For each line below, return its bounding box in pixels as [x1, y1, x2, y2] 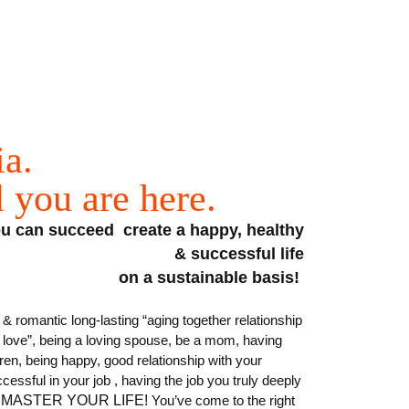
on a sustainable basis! [119, 267, 305, 287]
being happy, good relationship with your [26, 351, 263, 368]
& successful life [174, 244, 305, 263]
